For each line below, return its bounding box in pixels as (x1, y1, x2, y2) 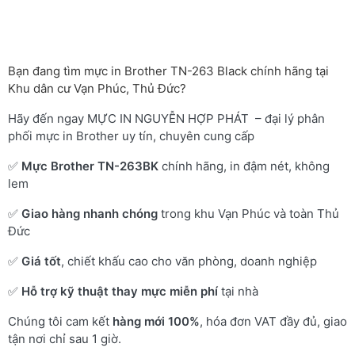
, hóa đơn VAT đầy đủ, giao (200, 314, 347, 329)
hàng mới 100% (113, 314, 200, 329)
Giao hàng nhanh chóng (21, 206, 158, 221)
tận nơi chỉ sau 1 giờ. (8, 331, 121, 346)
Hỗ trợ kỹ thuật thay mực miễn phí (21, 284, 218, 299)
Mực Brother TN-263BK (21, 158, 158, 174)
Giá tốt (21, 254, 61, 269)
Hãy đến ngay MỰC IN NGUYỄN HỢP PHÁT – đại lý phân (8, 111, 325, 126)
